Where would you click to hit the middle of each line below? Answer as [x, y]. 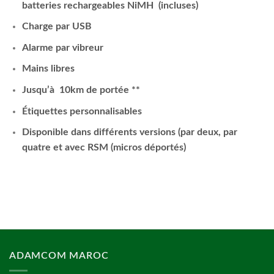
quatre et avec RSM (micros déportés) [104, 148]
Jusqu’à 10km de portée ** [81, 90]
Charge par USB [57, 27]
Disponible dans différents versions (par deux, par [129, 132]
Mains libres [48, 69]
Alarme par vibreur [62, 47]
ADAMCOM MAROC [59, 255]
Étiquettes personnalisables [82, 111]
